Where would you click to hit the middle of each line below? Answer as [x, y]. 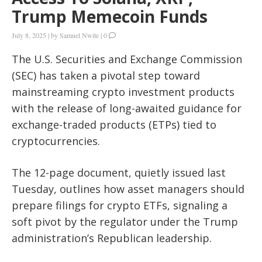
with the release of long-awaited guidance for [127, 108]
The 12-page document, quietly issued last [119, 173]
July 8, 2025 [29, 35]
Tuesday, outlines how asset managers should [128, 189]
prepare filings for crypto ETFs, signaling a [120, 206]
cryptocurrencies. [56, 141]
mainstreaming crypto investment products [123, 92]
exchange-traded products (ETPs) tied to [114, 125]
